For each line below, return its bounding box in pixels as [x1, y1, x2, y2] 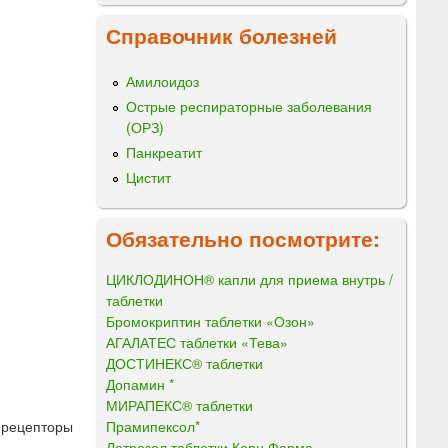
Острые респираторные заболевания [126, 95, 372, 116]
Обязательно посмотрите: [106, 222, 380, 253]
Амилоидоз [126, 70, 199, 91]
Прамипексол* [106, 415, 200, 436]
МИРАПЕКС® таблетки [106, 394, 253, 415]
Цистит [126, 167, 171, 188]
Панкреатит [126, 142, 202, 163]
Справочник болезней [106, 19, 337, 50]
